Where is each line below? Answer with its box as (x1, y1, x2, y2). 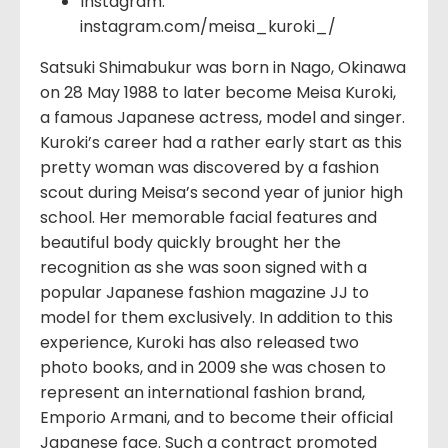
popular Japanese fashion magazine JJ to (40, 281, 369, 305)
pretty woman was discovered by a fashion (40, 156, 379, 180)
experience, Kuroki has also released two (40, 331, 359, 355)
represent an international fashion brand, (40, 381, 365, 405)
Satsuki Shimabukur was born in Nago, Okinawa (40, 56, 406, 80)
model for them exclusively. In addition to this (40, 306, 393, 330)
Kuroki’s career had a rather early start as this (40, 131, 402, 155)
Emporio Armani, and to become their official (40, 406, 393, 430)
